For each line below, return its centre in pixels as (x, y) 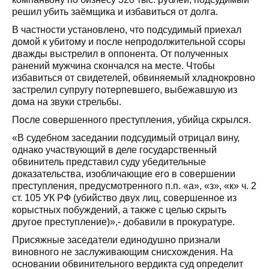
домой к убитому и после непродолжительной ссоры (129, 42)
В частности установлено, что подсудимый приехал (127, 30)
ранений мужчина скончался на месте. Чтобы (113, 66)
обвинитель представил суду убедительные (109, 162)
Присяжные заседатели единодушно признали (116, 240)
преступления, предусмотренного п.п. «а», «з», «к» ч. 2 (134, 186)
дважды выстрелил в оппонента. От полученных (120, 54)
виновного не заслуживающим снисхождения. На (122, 252)
